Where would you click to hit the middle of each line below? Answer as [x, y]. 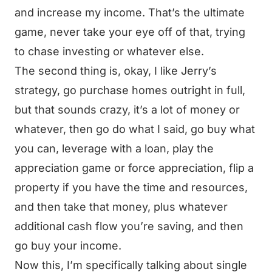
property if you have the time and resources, [131, 187]
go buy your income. [68, 246]
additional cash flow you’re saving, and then [129, 226]
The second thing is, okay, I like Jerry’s [116, 71]
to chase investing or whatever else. [109, 51]
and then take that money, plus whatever [121, 207]
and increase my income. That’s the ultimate [130, 12]
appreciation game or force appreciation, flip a [134, 168]
